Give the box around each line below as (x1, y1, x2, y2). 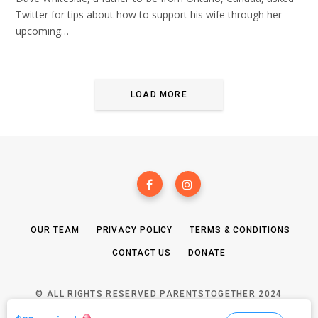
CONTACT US (112, 248, 172, 258)
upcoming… (16, 23, 69, 38)
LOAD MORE (131, 89, 187, 99)
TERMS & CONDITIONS (190, 225, 290, 236)
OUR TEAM (31, 225, 79, 236)
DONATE (188, 248, 226, 258)
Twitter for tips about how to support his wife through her (16, 7, 282, 21)
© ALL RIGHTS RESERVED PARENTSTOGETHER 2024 (35, 289, 283, 300)
